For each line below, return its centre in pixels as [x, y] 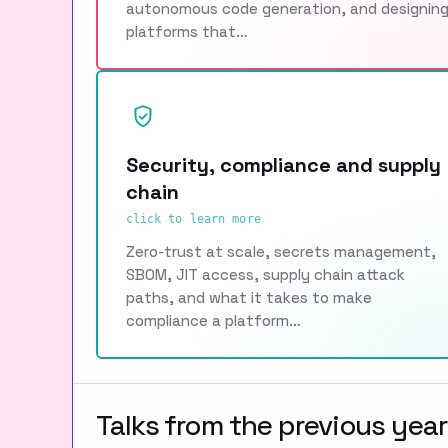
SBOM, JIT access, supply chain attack [265, 274]
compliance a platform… [213, 320]
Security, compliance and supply [283, 164]
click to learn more [193, 218]
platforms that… [186, 31]
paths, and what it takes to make [248, 297]
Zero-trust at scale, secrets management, [280, 251]
